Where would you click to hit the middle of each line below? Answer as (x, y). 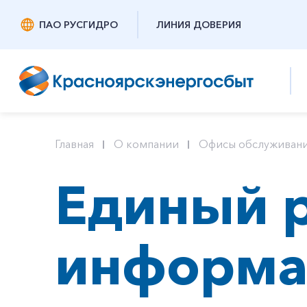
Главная (74, 144)
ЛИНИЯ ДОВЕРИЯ (199, 25)
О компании (146, 144)
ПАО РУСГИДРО (78, 25)
